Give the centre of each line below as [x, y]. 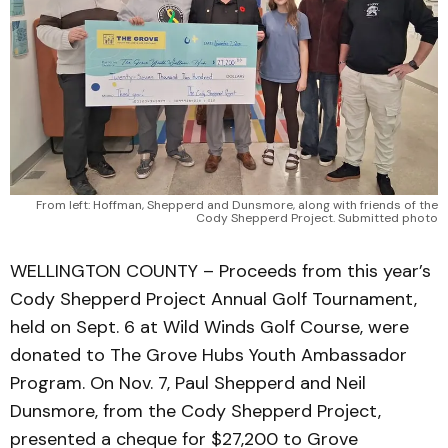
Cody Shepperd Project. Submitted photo [317, 218]
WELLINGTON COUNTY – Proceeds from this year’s [220, 271]
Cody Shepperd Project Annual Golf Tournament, [213, 299]
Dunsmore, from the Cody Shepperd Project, [195, 411]
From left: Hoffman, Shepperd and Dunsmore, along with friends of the [237, 205]
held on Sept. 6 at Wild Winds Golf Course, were [209, 327]
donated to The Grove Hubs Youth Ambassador [208, 355]
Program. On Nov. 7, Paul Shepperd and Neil [188, 383]
